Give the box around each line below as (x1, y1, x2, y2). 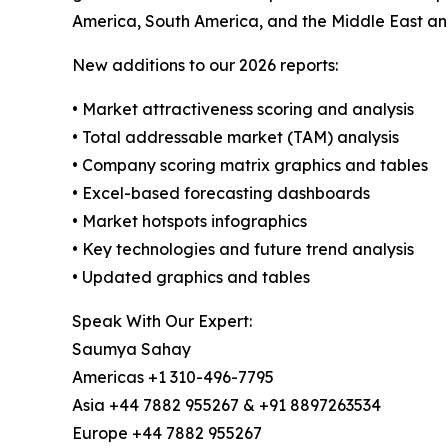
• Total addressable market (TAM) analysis (72, 127, 399, 148)
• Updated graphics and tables (72, 267, 310, 288)
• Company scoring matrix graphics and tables (72, 155, 428, 176)
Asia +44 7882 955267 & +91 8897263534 (72, 395, 381, 416)
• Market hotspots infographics (72, 211, 307, 232)
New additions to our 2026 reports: (72, 55, 338, 76)
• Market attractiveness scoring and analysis (72, 99, 414, 120)
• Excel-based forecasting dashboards (72, 183, 370, 204)
